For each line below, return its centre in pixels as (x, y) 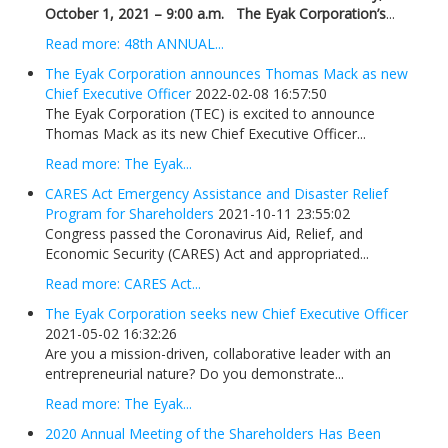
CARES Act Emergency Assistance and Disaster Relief (216, 194)
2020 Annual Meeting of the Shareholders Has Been (213, 434)
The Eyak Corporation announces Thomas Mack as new (226, 74)
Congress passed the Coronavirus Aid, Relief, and (204, 234)
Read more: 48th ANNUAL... (134, 44)
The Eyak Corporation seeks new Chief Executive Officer (226, 314)
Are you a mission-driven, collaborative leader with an (218, 354)
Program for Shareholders (129, 214)
